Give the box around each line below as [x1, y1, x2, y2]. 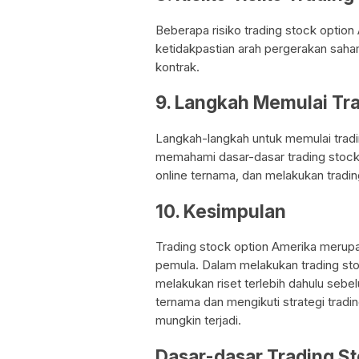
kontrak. [155, 58, 200, 75]
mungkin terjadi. [155, 313, 241, 329]
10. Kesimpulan [155, 200, 286, 222]
